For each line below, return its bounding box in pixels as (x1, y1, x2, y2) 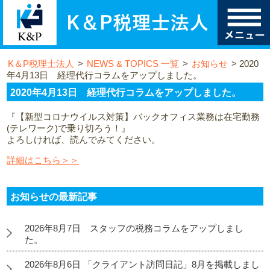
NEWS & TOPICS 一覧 (87, 58, 180, 69)
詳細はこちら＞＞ (7, 155, 80, 166)
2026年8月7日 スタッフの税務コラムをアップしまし (25, 222, 244, 233)
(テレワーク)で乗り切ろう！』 (7, 123, 131, 134)
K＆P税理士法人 (8, 58, 75, 69)
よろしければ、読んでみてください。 (7, 134, 161, 145)
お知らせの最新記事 (10, 191, 98, 202)
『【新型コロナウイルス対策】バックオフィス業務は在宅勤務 (7, 111, 260, 122)
